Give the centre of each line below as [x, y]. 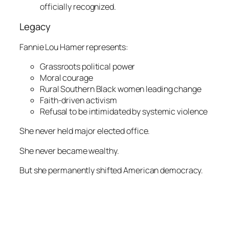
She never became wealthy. [69, 151]
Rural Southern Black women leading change [121, 89]
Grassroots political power [88, 67]
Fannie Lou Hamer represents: [74, 47]
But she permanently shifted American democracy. [111, 170]
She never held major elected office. [85, 131]
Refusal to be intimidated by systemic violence [124, 112]
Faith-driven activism [78, 100]
